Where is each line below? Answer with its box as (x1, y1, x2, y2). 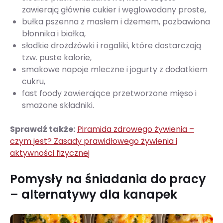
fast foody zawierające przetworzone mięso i (22, 88, 197, 100)
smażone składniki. (22, 100, 94, 111)
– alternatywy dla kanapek (10, 186, 177, 203)
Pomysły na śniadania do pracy (10, 171, 206, 188)
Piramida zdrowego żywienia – (77, 123, 194, 135)
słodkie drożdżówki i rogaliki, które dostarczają (22, 40, 201, 52)
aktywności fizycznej (10, 147, 90, 159)
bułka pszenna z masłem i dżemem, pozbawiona (22, 16, 210, 28)
